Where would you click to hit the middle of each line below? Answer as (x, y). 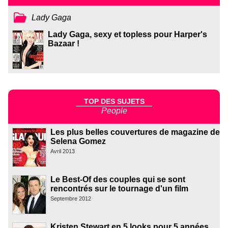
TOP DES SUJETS (114, 101)
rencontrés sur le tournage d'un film (119, 188)
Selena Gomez (78, 141)
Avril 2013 (63, 151)
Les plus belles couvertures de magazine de (135, 132)
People (114, 110)
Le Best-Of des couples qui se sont (118, 179)
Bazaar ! (64, 44)
